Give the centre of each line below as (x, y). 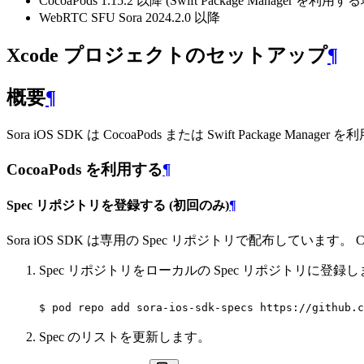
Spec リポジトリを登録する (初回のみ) (118, 206)
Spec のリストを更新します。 (125, 336)
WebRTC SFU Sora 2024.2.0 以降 (130, 17)
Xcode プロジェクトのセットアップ (167, 56)
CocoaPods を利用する (84, 169)
